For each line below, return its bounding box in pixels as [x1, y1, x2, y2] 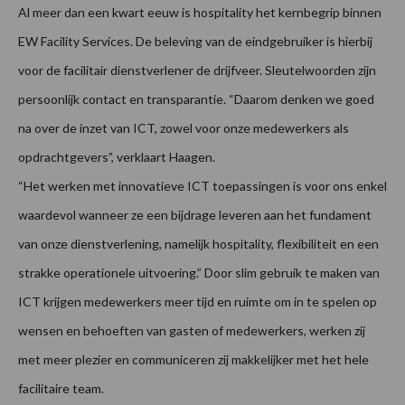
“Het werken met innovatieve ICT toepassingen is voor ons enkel [18, 178, 387, 194]
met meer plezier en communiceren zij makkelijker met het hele [18, 352, 369, 368]
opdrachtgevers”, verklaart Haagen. [18, 149, 215, 165]
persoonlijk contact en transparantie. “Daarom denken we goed [18, 91, 374, 108]
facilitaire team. [18, 381, 104, 397]
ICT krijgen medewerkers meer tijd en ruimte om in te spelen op [18, 294, 377, 310]
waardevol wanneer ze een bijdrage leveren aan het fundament [18, 207, 372, 223]
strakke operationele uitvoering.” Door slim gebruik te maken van [18, 265, 380, 281]
